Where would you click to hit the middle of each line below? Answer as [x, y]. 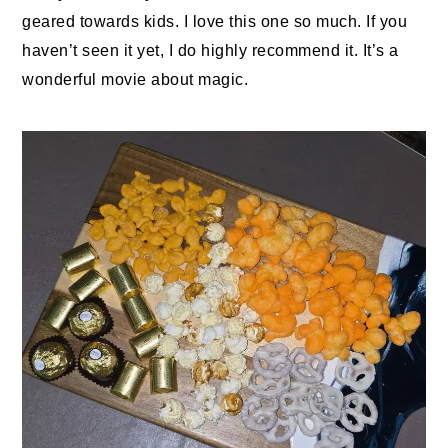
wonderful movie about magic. [135, 80]
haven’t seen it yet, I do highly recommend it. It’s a [210, 51]
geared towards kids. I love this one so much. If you [215, 22]
